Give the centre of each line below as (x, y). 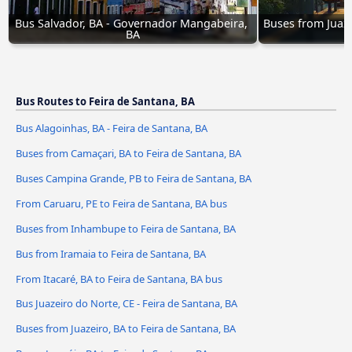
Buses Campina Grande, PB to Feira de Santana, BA (134, 178)
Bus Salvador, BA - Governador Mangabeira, (131, 23)
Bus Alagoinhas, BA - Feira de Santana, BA (112, 128)
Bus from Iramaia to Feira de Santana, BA (111, 253)
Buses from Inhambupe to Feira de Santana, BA (126, 228)
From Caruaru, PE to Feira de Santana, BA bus (121, 203)
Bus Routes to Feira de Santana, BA (105, 101)
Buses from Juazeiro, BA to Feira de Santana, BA (126, 329)
